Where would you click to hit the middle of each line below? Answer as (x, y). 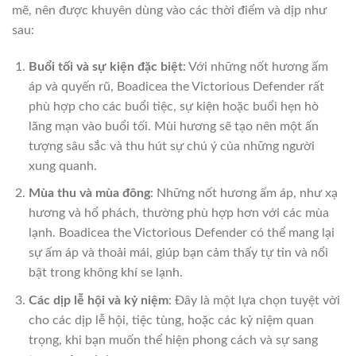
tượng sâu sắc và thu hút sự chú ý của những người (171, 146)
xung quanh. (62, 166)
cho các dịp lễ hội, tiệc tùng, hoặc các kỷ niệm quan (171, 320)
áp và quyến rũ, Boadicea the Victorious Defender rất (176, 86)
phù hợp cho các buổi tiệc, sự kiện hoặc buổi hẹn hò (173, 106)
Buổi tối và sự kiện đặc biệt (105, 66)
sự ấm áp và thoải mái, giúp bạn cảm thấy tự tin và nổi (178, 253)
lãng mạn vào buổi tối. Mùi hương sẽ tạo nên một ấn (173, 126)
